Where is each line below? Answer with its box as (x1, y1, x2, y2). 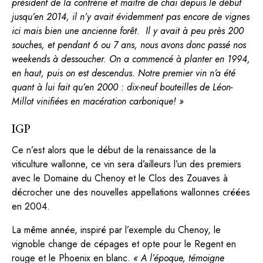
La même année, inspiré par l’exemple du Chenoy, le (12, 222, 221, 237)
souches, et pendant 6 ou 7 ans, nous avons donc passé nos (12, 38, 246, 52)
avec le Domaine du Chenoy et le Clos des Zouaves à (12, 171, 228, 185)
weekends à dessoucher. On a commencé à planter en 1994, (12, 52, 250, 66)
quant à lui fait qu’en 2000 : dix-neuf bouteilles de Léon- (12, 80, 232, 94)
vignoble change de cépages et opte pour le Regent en (12, 237, 236, 251)
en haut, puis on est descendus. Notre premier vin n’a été (12, 66, 235, 80)
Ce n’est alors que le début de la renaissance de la (12, 143, 216, 157)
